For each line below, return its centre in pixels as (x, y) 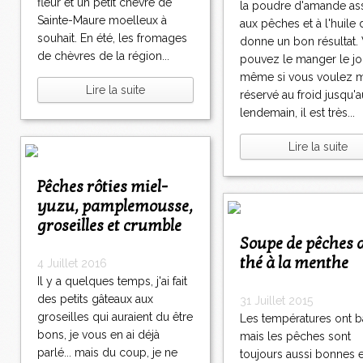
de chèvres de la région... (103, 56)
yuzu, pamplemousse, (115, 207)
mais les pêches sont (295, 337)
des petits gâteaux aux (95, 299)
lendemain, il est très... (297, 113)
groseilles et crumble (109, 226)
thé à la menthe (294, 264)
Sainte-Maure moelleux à (102, 21)
